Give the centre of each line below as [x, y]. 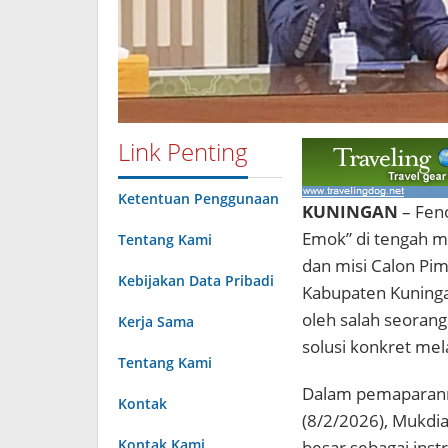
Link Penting [183, 151]
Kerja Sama [156, 321]
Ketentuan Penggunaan [198, 198]
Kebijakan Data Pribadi [196, 280]
